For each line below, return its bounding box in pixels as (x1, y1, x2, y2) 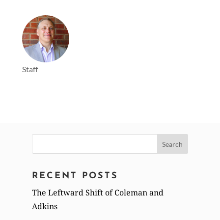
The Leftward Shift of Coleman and (31, 187, 164, 198)
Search (31, 135, 57, 146)
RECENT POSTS (31, 171, 118, 181)
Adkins (31, 200, 57, 212)
